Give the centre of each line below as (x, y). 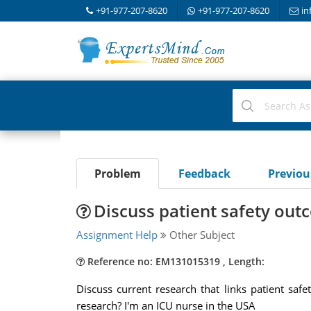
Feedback (204, 174)
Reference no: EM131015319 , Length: (174, 261)
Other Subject (200, 235)
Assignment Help (117, 235)
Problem (117, 174)
